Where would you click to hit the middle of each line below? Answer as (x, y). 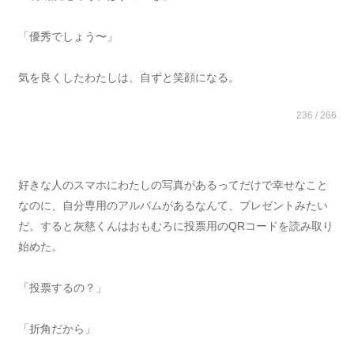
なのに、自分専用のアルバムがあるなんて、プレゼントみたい (173, 205)
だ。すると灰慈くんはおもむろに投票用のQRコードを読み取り (175, 226)
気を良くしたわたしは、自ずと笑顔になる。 (128, 77)
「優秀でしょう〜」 (68, 36)
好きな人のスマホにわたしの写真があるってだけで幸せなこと (173, 185)
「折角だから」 (56, 329)
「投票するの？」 (62, 288)
